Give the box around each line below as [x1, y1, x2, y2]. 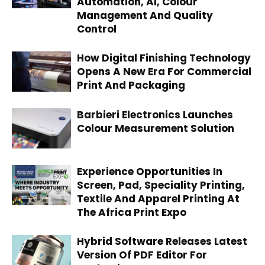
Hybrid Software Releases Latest [77, 234, 247, 248]
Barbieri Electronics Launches [77, 107, 233, 122]
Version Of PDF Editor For [77, 247, 207, 262]
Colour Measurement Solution [77, 121, 234, 135]
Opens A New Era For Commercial [77, 64, 251, 79]
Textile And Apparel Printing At [77, 191, 240, 206]
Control [77, 21, 117, 36]
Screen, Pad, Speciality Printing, [77, 177, 245, 192]
